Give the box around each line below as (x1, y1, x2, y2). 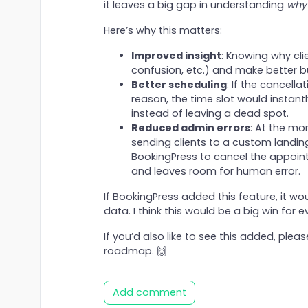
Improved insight (131, 49, 221, 63)
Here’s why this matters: (103, 23, 222, 38)
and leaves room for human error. (131, 164, 300, 179)
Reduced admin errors (131, 121, 250, 135)
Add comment (112, 285, 186, 300)
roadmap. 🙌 (103, 244, 166, 258)
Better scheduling (131, 78, 227, 92)
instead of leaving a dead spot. (131, 107, 289, 121)
